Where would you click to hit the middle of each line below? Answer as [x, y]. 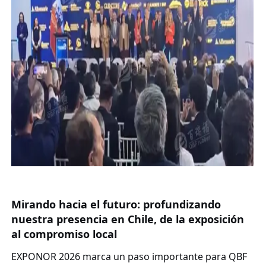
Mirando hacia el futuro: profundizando [116, 204]
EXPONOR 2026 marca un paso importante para [120, 256]
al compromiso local [64, 234]
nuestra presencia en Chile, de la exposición [127, 219]
